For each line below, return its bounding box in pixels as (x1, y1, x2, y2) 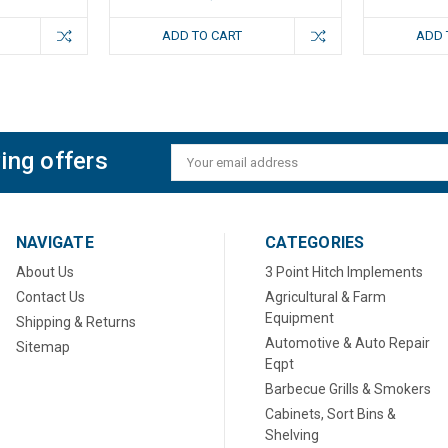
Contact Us (15, 289, 85, 306)
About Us (15, 264, 74, 281)
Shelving (265, 427, 319, 444)
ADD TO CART (162, 28, 242, 44)
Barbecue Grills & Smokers (265, 381, 431, 398)
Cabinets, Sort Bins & (265, 406, 396, 423)
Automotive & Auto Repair (265, 335, 430, 352)
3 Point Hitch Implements (265, 264, 423, 281)
